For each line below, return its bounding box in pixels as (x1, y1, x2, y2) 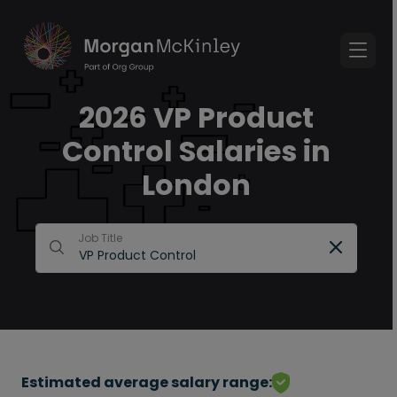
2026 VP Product (79, 97, 314, 137)
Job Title (78, 230, 122, 245)
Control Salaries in (62, 131, 331, 171)
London (142, 165, 251, 205)
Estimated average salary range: (21, 372, 272, 393)
